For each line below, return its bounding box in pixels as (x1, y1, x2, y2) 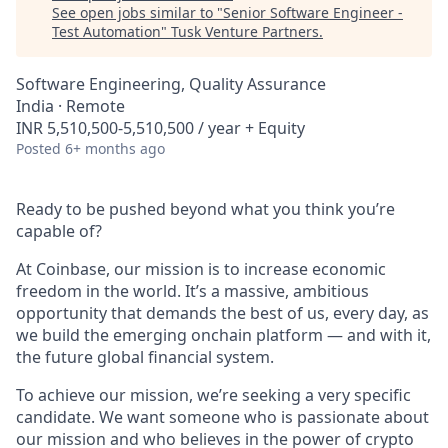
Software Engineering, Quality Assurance (16, 73, 326, 95)
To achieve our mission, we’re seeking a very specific (16, 384, 411, 406)
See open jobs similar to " (52, 3, 223, 22)
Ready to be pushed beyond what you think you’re (16, 198, 395, 220)
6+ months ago (65, 139, 165, 158)
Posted (16, 139, 61, 158)
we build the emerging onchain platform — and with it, (16, 324, 431, 346)
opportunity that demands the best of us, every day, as (16, 302, 429, 324)
